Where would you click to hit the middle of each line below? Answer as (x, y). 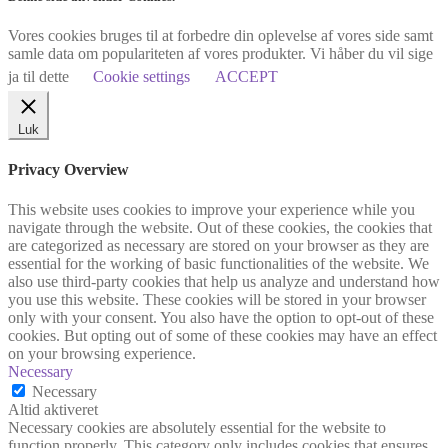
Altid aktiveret (53, 409)
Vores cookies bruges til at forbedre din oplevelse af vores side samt (220, 36)
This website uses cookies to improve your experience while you (211, 209)
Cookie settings (141, 77)
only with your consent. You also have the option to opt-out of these (221, 317)
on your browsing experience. (102, 353)
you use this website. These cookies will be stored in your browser (217, 299)
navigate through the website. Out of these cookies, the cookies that (220, 227)
